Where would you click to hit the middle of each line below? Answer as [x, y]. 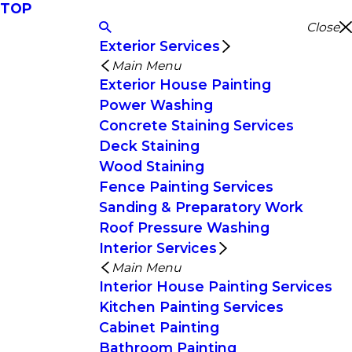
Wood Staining [152, 166]
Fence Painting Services [187, 187]
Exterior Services [160, 46]
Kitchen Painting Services [192, 307]
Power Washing [156, 105]
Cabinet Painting [159, 327]
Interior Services [158, 248]
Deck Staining [150, 146]
